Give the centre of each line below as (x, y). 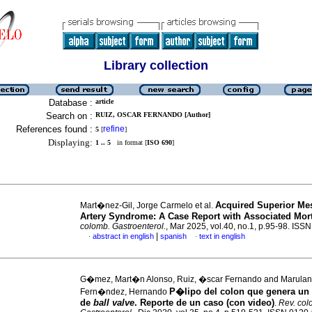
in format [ (129, 142)
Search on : (69, 116)
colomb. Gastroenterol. (123, 226)
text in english (222, 236)
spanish (173, 236)
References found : (54, 129)
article (104, 101)
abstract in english (123, 236)
